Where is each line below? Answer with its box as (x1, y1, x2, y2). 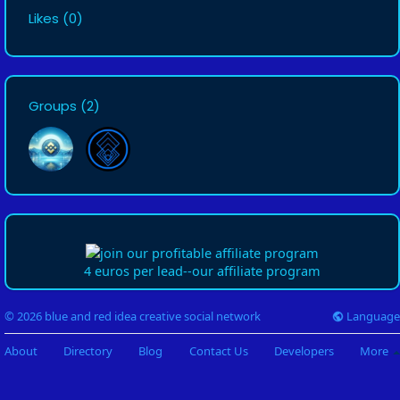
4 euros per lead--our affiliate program (84, 262, 321, 280)
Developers (273, 342, 334, 359)
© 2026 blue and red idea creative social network (4, 308, 261, 325)
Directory (63, 342, 113, 359)
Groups (29, 96, 77, 115)
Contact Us (188, 342, 248, 359)
